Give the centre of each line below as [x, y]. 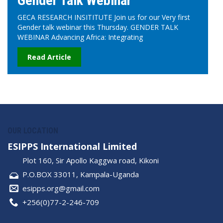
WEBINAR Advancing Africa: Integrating [80, 37]
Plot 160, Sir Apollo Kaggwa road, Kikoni [91, 161]
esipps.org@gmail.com [61, 188]
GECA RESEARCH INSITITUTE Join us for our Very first [104, 17]
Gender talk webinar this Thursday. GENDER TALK [98, 27]
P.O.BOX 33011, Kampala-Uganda [81, 174]
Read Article [49, 57]
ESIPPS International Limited [72, 147]
